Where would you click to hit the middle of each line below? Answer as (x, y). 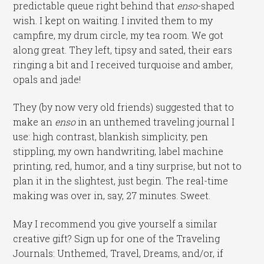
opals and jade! (47, 79)
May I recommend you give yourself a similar (115, 223)
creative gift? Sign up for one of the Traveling (117, 238)
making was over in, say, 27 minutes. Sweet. (112, 196)
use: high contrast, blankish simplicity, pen (111, 137)
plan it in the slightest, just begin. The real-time (121, 181)
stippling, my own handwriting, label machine (118, 151)
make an (34, 122)
